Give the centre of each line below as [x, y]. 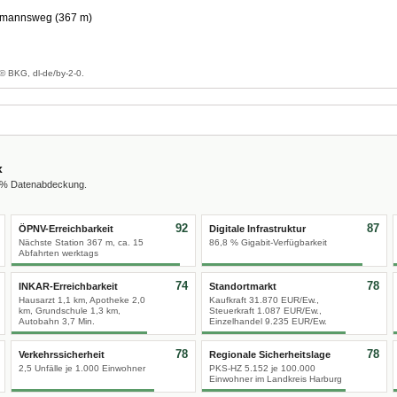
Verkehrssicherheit [61, 354]
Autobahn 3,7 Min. [56, 321]
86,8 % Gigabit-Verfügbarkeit [268, 242]
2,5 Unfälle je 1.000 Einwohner [82, 368]
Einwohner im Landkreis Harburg [276, 379]
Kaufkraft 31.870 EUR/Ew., [264, 300]
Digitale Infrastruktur [257, 229]
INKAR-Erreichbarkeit [68, 286]
